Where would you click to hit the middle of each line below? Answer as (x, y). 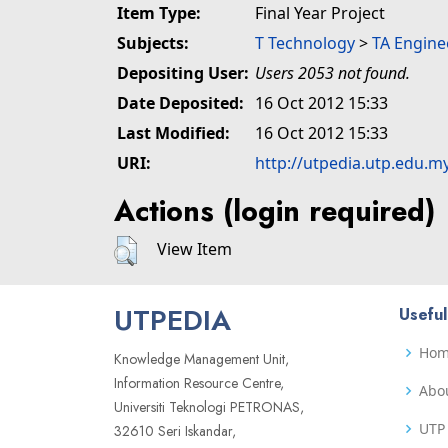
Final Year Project (320, 13)
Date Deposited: (180, 103)
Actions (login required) (274, 211)
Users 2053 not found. (332, 73)
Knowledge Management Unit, (201, 359)
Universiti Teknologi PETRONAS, (209, 407)
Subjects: (153, 43)
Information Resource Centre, (199, 383)
